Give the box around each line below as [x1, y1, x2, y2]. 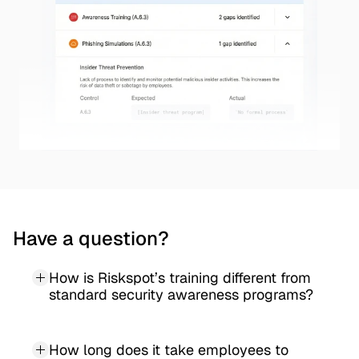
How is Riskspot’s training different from [49, 268, 311, 287]
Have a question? [13, 226, 169, 251]
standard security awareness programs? [49, 285, 313, 304]
